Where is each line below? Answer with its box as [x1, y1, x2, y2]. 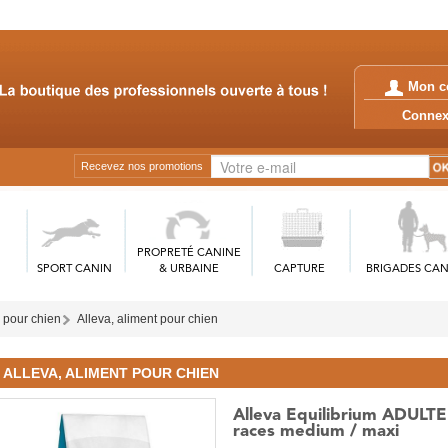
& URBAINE [158, 264, 219, 275]
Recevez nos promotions [81, 160, 203, 172]
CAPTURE [273, 264, 325, 275]
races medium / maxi [233, 423, 400, 440]
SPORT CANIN [37, 264, 112, 275]
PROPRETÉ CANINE [136, 248, 241, 259]
